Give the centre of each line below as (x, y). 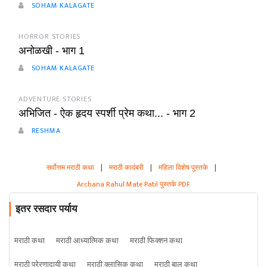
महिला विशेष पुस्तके (183, 167)
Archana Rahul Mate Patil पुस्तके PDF (133, 184)
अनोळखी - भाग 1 (52, 51)
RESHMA (45, 131)
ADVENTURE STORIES (55, 99)
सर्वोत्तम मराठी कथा (70, 167)
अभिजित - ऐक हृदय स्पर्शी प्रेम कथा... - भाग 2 (107, 113)
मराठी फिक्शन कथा (156, 241)
